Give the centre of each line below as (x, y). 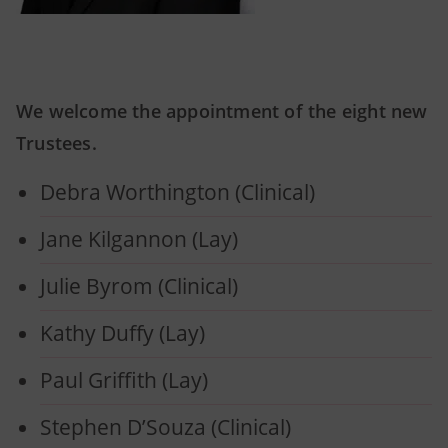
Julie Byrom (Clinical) (139, 286)
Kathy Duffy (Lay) (122, 333)
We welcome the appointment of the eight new (222, 111)
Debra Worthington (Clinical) (177, 192)
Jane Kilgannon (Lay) (139, 239)
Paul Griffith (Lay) (124, 380)
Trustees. (56, 143)
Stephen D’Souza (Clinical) (165, 427)
